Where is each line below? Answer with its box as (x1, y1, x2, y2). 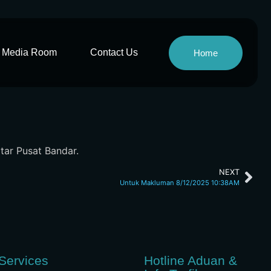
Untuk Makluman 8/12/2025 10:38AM (120, 178, 240, 188)
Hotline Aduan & (144, 253, 238, 268)
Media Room (2, 47, 57, 57)
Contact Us (90, 47, 138, 57)
